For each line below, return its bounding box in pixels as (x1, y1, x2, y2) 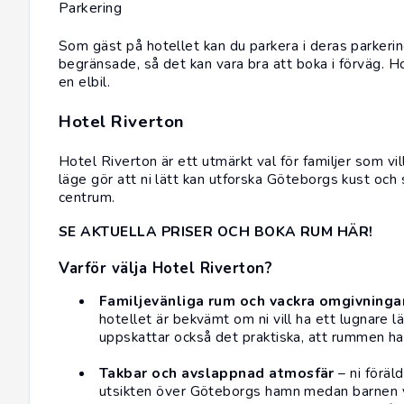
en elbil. (59, 72, 111, 92)
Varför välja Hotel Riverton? (59, 258, 273, 280)
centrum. (59, 188, 115, 207)
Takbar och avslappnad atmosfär (99, 363, 335, 383)
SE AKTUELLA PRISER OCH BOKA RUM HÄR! (59, 222, 373, 242)
